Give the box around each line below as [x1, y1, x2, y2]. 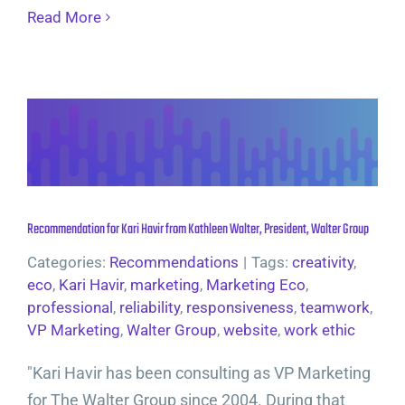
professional [27, 298, 113, 316]
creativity [292, 253, 353, 271]
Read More [27, 8, 101, 26]
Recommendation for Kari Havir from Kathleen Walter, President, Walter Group [27, 219, 369, 240]
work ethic [284, 321, 355, 339]
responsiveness [186, 298, 294, 316]
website [223, 321, 278, 339]
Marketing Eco [206, 276, 306, 294]
